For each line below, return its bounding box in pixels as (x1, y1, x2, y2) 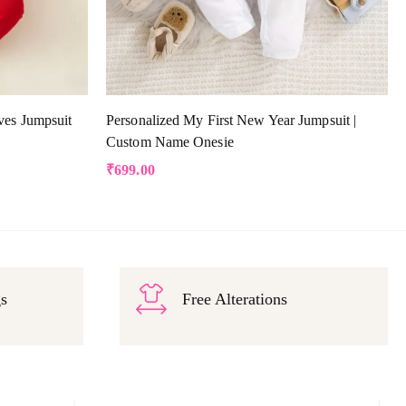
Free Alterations (182, 290, 287, 309)
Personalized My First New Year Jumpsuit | (106, 112, 357, 129)
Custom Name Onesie (106, 134, 234, 150)
